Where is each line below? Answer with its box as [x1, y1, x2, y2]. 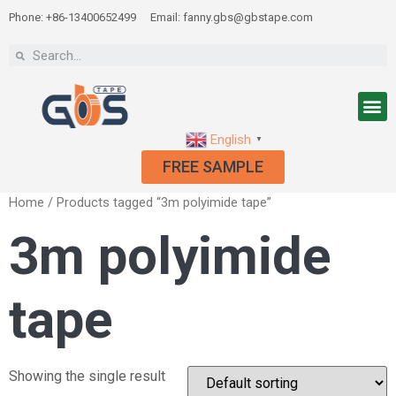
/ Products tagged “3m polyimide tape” [44, 194, 271, 210]
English [210, 131, 251, 148]
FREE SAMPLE [163, 156, 263, 176]
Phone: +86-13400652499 [9, 11, 136, 24]
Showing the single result [9, 368, 165, 385]
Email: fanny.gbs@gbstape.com [150, 11, 313, 24]
